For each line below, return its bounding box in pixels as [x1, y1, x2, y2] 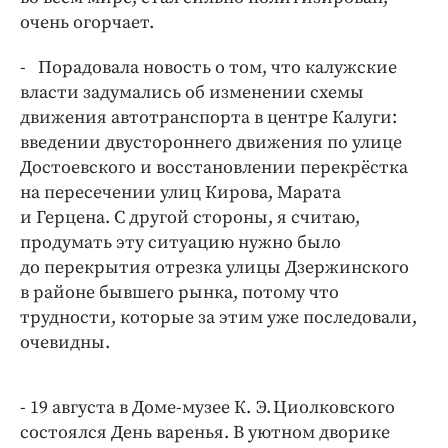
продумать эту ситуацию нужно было [20, 230, 341, 254]
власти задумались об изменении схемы [20, 80, 364, 104]
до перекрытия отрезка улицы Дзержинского [20, 255, 409, 279]
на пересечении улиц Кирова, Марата [20, 180, 341, 204]
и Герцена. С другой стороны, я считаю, [20, 205, 360, 229]
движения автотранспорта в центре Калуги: [20, 105, 397, 129]
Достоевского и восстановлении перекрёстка [20, 155, 408, 179]
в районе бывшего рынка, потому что [20, 280, 339, 304]
